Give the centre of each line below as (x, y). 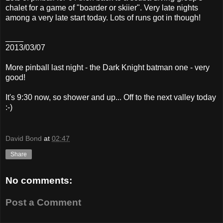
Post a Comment (43, 202)
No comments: (39, 180)
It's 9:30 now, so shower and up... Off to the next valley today (111, 97)
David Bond (24, 139)
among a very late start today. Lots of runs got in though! (103, 17)
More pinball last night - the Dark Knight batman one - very (108, 67)
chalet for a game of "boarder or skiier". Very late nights (102, 7)
